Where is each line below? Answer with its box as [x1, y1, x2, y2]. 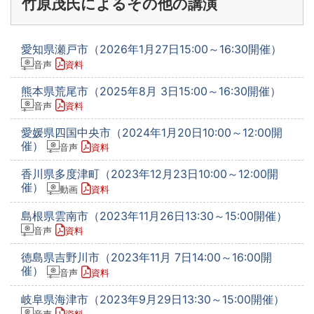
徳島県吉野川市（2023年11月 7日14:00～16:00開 [21, 250, 272, 265]
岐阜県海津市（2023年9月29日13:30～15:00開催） [21, 292, 285, 306]
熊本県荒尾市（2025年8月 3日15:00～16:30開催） [21, 83, 281, 98]
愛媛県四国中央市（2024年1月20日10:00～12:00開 [21, 125, 282, 140]
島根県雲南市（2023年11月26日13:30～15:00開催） [21, 208, 287, 223]
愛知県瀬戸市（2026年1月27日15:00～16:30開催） [21, 42, 282, 57]
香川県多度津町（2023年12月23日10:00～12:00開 [21, 167, 278, 182]
